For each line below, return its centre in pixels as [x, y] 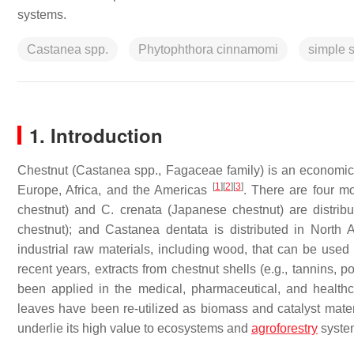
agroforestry [284, 328]
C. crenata [132, 210]
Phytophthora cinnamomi [208, 49]
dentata [187, 230]
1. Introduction [96, 135]
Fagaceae [194, 170]
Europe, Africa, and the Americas [115, 190]
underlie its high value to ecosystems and [134, 328]
